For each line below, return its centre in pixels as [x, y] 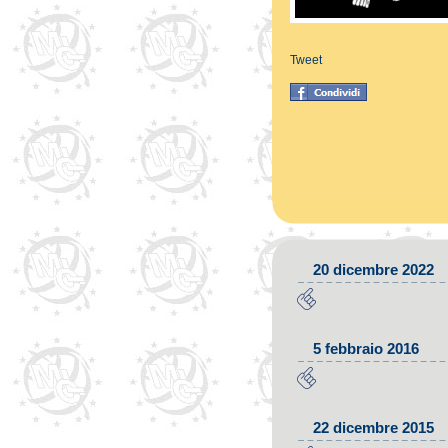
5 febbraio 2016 [366, 348]
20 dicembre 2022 [373, 269]
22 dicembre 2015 [373, 427]
